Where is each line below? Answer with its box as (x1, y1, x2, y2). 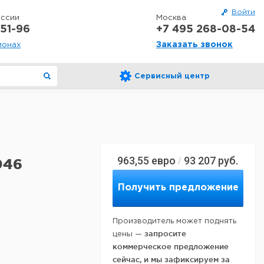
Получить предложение (117, 183, 239, 192)
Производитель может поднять (113, 218, 236, 225)
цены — (113, 231, 144, 237)
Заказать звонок (156, 41, 233, 48)
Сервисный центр (134, 73, 210, 80)
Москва (156, 15, 186, 21)
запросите (144, 229, 186, 237)
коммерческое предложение (113, 242, 229, 250)
